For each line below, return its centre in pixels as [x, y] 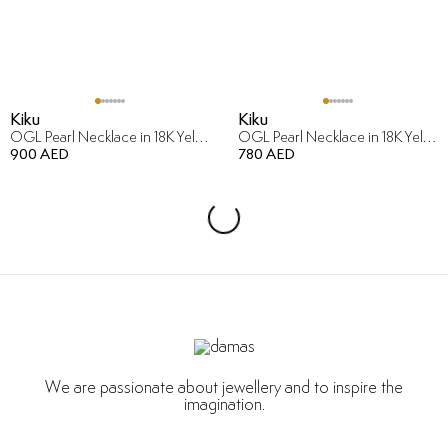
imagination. [224, 404]
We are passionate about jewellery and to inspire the [224, 387]
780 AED [266, 154]
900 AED [39, 154]
